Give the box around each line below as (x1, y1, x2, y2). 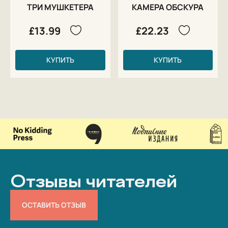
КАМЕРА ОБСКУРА (132, 1, 204, 13)
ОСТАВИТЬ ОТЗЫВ (22, 199, 86, 210)
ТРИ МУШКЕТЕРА (26, 1, 94, 13)
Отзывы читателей (10, 172, 177, 191)
